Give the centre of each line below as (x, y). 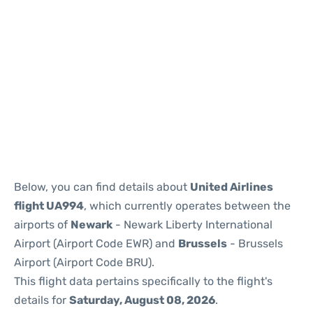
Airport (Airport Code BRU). (84, 262)
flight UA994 (49, 206)
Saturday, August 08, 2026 (142, 300)
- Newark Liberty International (192, 225)
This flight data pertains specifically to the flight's (143, 281)
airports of (42, 225)
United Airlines (232, 187)
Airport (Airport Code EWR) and (96, 243)
